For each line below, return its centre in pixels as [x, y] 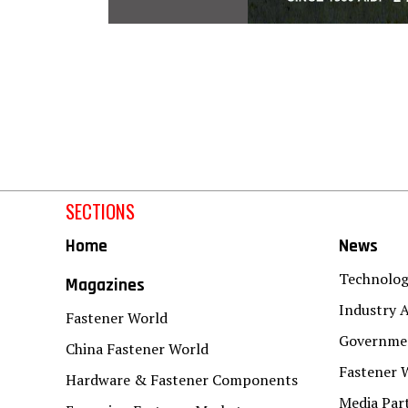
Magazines [105, 286]
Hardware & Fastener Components [182, 380]
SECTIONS [100, 211]
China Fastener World [137, 349]
